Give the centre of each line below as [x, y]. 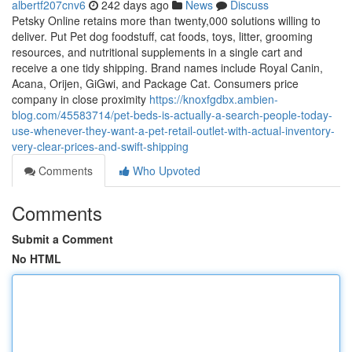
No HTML [37, 258]
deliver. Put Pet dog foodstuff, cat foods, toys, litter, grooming [162, 36]
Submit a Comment [62, 239]
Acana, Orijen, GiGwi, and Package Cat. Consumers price [155, 83]
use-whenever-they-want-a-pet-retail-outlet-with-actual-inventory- [173, 130]
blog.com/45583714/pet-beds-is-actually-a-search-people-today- [172, 115]
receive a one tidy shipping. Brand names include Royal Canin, [167, 68]
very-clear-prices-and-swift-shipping [100, 146]
